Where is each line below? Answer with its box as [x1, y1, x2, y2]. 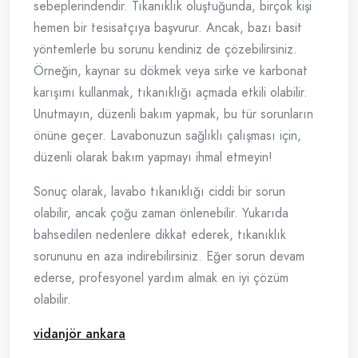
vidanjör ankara [34, 324, 125, 344]
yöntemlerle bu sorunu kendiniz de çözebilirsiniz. [34, 40, 297, 59]
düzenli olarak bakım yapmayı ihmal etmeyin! [34, 148, 272, 167]
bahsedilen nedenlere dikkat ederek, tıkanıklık [34, 225, 286, 245]
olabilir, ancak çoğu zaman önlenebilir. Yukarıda [34, 204, 288, 223]
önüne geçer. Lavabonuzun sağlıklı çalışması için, [34, 126, 301, 145]
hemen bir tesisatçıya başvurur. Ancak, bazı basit [34, 18, 302, 38]
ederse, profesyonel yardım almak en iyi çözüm [34, 268, 288, 288]
